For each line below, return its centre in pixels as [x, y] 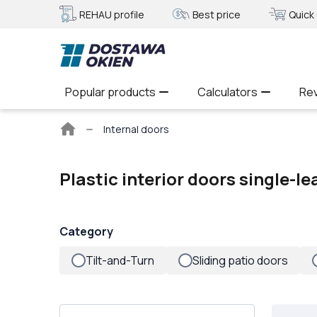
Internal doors [136, 129]
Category [86, 231]
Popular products [110, 92]
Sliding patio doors [240, 260]
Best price [217, 14]
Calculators [227, 92]
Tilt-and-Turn [120, 260]
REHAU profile [112, 14]
